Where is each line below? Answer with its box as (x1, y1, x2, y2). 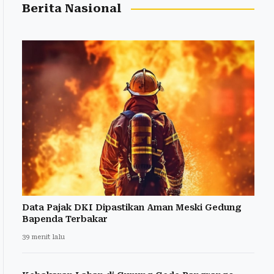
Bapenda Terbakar (22, 213, 108, 224)
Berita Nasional (22, 2, 122, 16)
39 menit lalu (22, 232, 65, 241)
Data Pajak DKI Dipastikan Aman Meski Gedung (22, 202, 242, 212)
